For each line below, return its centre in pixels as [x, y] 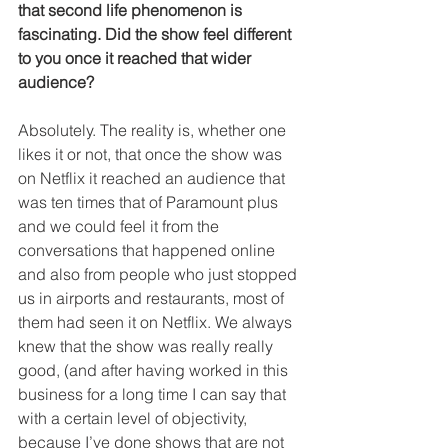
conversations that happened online [148, 250]
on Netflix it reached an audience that [153, 178]
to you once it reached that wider [136, 58]
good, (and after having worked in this [155, 370]
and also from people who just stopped [159, 274]
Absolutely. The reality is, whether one [154, 130]
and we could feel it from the [120, 226]
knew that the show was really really [147, 346]
